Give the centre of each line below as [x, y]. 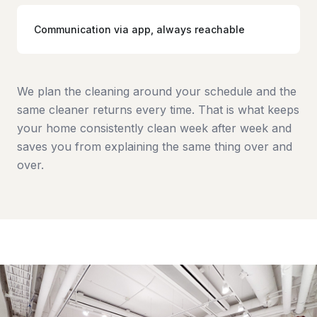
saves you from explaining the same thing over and [155, 146]
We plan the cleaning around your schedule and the [157, 91]
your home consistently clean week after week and [154, 128]
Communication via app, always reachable [139, 29]
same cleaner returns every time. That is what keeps [158, 110]
